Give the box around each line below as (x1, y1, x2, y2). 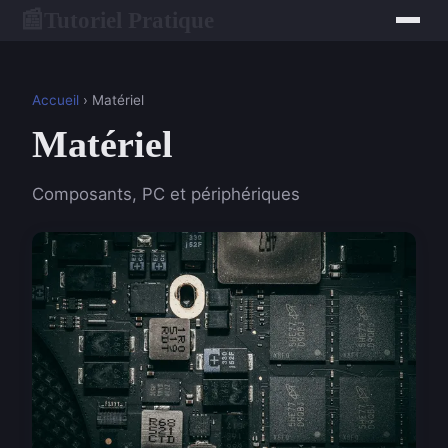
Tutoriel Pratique (44, 6, 214, 33)
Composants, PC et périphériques (32, 184, 300, 204)
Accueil (32, 92, 79, 108)
